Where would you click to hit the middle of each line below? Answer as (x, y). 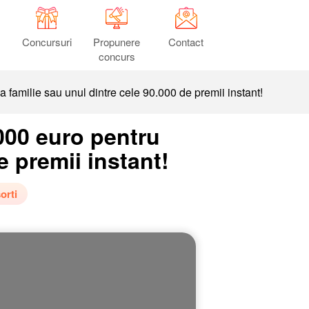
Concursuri (47, 42)
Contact (186, 42)
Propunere (117, 42)
